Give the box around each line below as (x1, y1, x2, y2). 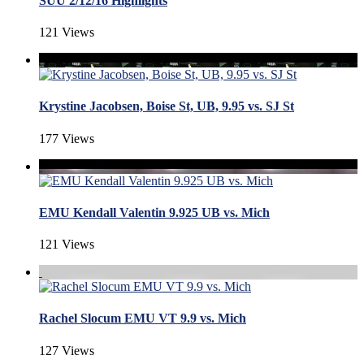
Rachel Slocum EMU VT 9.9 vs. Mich (39, 311, 246, 326)
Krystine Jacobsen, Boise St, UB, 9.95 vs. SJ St (39, 99, 294, 114)
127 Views (39, 343, 94, 357)
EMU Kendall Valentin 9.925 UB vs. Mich (39, 205, 270, 219)
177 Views (39, 131, 94, 145)
